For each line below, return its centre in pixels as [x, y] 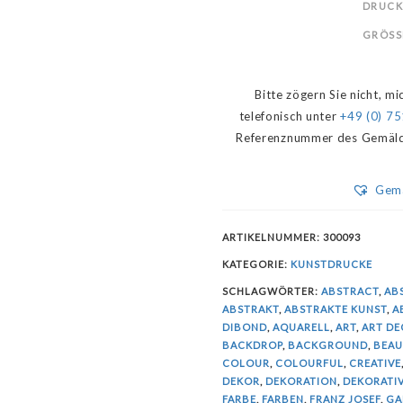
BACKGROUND [327, 345]
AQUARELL [301, 327]
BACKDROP [252, 345]
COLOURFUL [309, 363]
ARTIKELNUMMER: [272, 237]
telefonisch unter [290, 116]
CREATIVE [375, 363]
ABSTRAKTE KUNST [335, 309]
